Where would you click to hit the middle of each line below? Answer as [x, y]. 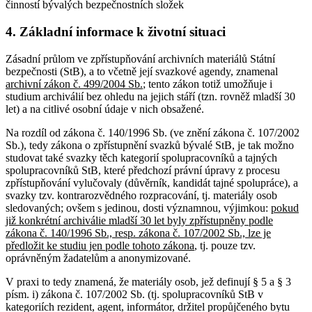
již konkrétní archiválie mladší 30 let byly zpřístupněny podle [139, 220]
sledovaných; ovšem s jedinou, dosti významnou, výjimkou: [138, 208]
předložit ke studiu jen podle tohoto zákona [100, 245]
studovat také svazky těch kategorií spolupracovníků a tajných [141, 157]
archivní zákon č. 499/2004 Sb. [74, 84]
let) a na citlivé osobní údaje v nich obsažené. [105, 109]
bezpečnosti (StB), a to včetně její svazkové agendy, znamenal [142, 71]
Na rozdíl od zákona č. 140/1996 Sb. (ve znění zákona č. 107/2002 [153, 132]
